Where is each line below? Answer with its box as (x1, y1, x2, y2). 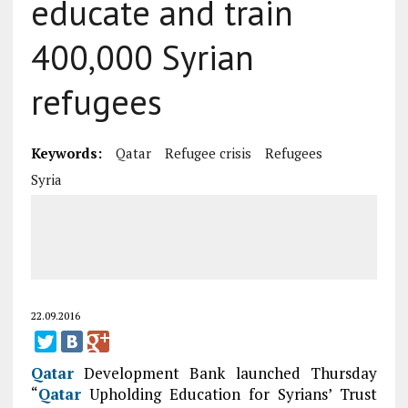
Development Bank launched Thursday (73, 362, 378, 383)
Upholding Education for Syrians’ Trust (80, 383, 378, 404)
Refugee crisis (164, 144, 251, 162)
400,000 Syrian (30, 35, 254, 79)
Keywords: (30, 144, 102, 162)
